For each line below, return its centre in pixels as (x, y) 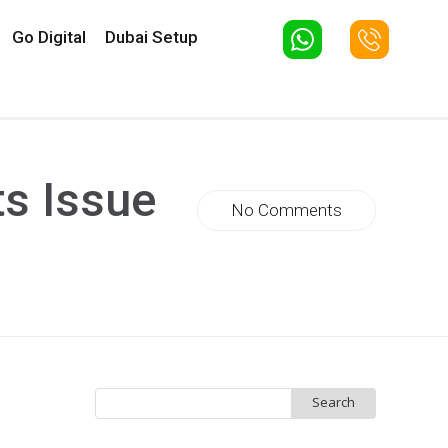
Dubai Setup (151, 37)
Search (116, 398)
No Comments (287, 210)
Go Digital (48, 37)
